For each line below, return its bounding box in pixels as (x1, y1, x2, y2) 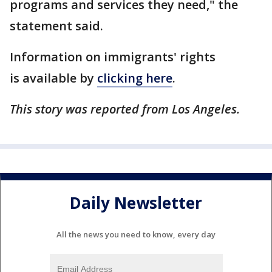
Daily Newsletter (70, 192, 202, 214)
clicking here (97, 70, 172, 86)
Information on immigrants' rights (10, 49, 216, 65)
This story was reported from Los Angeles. (10, 101, 240, 117)
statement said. (10, 18, 103, 34)
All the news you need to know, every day (56, 228, 216, 240)
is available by (10, 70, 97, 86)
